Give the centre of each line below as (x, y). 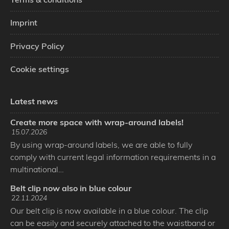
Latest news (34, 101)
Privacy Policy (37, 46)
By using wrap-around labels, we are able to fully (101, 144)
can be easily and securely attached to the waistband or (113, 223)
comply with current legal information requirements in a (113, 157)
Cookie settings (40, 69)
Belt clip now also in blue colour (71, 188)
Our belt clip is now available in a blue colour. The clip (109, 210)
